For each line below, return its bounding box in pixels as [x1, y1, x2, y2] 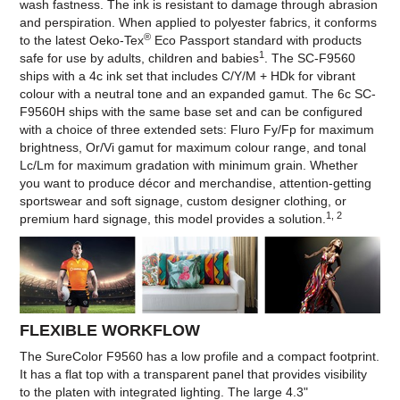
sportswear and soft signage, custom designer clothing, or [20, 194, 347, 209]
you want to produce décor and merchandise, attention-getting [20, 176, 372, 191]
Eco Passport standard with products [151, 33, 362, 48]
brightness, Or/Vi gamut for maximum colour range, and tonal [20, 140, 367, 155]
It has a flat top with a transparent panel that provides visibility [20, 367, 368, 382]
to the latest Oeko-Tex [20, 33, 145, 48]
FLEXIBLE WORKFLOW [20, 321, 201, 340]
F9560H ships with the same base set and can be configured [20, 104, 363, 120]
